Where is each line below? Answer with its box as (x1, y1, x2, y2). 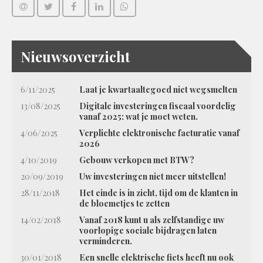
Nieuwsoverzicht (21, 46, 130, 66)
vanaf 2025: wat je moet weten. (79, 110, 198, 122)
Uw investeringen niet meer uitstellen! (79, 170, 226, 182)
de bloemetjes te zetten (79, 197, 170, 209)
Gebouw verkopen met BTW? (79, 153, 194, 166)
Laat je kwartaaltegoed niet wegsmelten (79, 83, 237, 95)
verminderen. (79, 234, 132, 247)
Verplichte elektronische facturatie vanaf (79, 126, 240, 139)
